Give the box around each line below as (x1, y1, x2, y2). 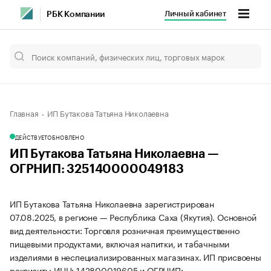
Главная (10, 106, 39, 119)
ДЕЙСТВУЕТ (15, 132, 48, 141)
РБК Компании (47, 10, 105, 19)
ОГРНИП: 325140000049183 (10, 163, 184, 175)
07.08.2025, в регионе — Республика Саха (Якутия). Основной (10, 210, 256, 223)
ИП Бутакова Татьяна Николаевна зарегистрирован (10, 197, 214, 210)
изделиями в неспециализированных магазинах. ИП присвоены (10, 250, 261, 263)
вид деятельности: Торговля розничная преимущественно (10, 223, 240, 237)
